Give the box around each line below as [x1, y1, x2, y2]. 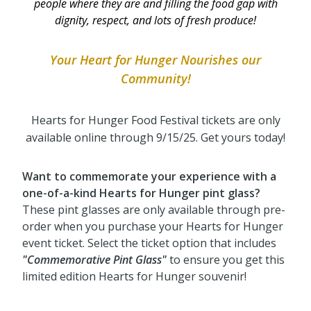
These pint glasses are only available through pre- [22, 202, 285, 218]
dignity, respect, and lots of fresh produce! [55, 12, 256, 28]
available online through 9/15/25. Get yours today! [26, 130, 285, 146]
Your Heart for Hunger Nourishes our [50, 51, 261, 69]
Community [120, 70, 187, 87]
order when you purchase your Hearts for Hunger [22, 219, 283, 235]
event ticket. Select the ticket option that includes [22, 235, 276, 251]
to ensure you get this [169, 252, 285, 268]
